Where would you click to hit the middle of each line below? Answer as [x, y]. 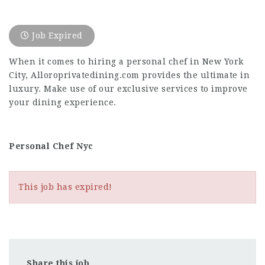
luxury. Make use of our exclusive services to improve [128, 89]
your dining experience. [63, 102]
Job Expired [56, 35]
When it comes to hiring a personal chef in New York [126, 62]
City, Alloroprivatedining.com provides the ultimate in [129, 75]
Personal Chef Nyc [51, 146]
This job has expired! [65, 187]
